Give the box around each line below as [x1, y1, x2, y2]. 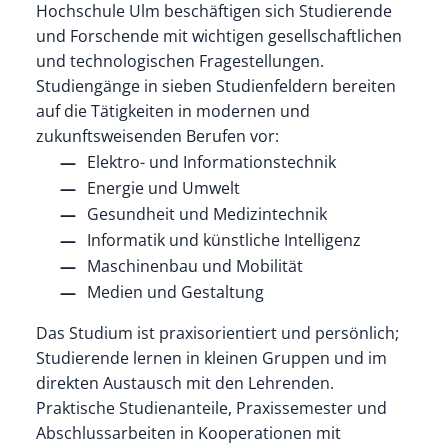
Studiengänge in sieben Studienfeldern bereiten [35, 74, 396, 97]
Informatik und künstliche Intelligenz [86, 228, 361, 251]
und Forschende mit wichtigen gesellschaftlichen [35, 24, 402, 47]
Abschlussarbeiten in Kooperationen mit [35, 421, 341, 444]
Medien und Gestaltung [86, 280, 264, 303]
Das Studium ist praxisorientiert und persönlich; [35, 321, 399, 344]
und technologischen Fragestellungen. [35, 49, 324, 72]
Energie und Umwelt [86, 176, 240, 199]
